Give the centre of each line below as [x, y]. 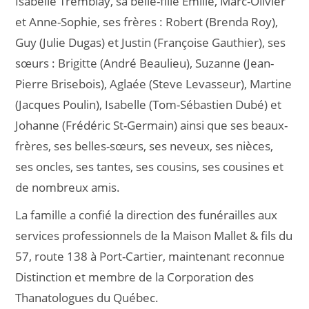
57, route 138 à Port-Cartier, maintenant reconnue [150, 256]
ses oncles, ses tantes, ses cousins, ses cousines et [150, 167]
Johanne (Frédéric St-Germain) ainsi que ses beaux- [152, 125]
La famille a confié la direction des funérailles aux [147, 215]
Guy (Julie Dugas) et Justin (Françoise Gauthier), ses [151, 42]
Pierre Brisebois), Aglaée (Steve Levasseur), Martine [154, 84]
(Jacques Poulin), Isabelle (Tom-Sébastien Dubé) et [149, 104]
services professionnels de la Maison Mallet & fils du [154, 236]
